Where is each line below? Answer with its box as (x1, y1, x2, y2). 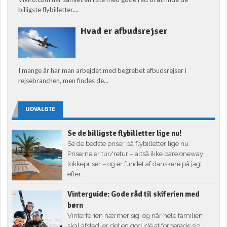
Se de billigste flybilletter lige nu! (67, 129, 182, 138)
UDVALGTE (25, 105, 56, 113)
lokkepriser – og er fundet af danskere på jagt (67, 160, 203, 168)
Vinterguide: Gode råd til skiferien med (67, 190, 200, 199)
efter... (67, 170, 86, 178)
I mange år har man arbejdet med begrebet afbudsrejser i (18, 66, 187, 75)
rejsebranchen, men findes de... (18, 77, 109, 85)
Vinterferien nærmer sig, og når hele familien (67, 212, 203, 220)
